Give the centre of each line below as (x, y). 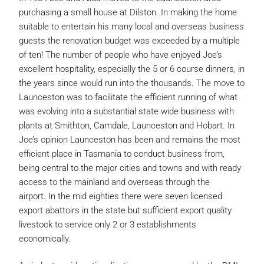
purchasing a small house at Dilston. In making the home (128, 12)
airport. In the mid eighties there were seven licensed (121, 196)
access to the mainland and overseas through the (114, 182)
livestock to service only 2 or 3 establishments (108, 225)
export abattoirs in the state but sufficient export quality (125, 210)
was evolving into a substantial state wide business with (126, 111)
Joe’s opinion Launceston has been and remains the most (130, 140)
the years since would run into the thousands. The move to (132, 83)
